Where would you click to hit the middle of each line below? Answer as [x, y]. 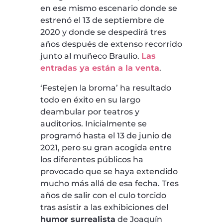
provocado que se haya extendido [109, 171]
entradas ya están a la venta [100, 68]
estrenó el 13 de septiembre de [102, 20]
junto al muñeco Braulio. [91, 56]
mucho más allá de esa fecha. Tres [109, 183]
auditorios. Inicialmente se [93, 123]
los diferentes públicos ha [92, 159]
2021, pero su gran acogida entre [106, 147]
